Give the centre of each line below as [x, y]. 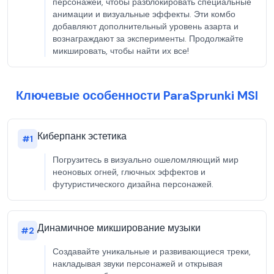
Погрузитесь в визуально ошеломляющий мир [146, 160]
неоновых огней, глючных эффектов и [129, 172]
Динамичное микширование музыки [119, 228]
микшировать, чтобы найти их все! [121, 51]
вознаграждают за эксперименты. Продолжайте [148, 39]
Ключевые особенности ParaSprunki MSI [137, 95]
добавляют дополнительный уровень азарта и [146, 26]
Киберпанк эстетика [82, 136]
